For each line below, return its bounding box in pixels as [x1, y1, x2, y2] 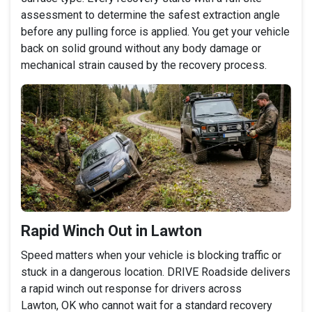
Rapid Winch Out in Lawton [21, 221, 202, 240]
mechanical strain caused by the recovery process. [21, 58, 267, 72]
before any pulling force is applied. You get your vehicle [21, 24, 290, 38]
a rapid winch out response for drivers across [21, 281, 242, 295]
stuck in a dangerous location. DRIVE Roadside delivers [21, 265, 290, 279]
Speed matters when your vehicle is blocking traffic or [21, 248, 281, 262]
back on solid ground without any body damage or [21, 41, 261, 55]
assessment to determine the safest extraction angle [21, 8, 280, 22]
